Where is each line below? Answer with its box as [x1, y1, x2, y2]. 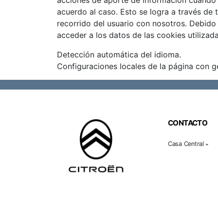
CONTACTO [168, 118, 208, 127]
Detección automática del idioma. [57, 50, 181, 59]
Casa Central [168, 140, 206, 147]
